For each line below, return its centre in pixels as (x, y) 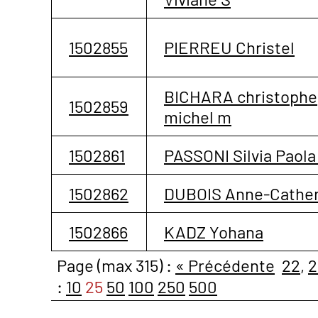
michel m (198, 116)
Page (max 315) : (116, 265)
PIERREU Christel (229, 47)
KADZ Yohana (214, 231)
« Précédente (225, 265)
